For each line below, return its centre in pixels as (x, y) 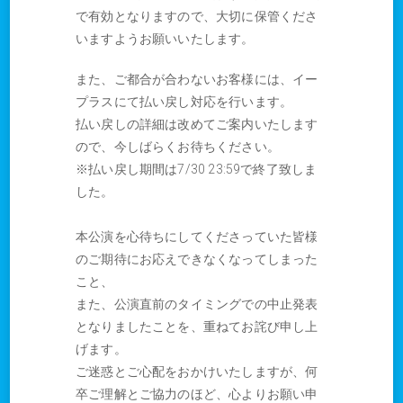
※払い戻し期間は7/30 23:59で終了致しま (197, 170)
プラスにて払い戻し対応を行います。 (184, 102)
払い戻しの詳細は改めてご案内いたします (197, 125)
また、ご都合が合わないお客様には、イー (197, 80)
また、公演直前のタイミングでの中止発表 (197, 304)
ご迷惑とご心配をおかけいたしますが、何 (197, 372)
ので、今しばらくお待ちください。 (178, 147)
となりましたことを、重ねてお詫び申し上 (197, 327)
